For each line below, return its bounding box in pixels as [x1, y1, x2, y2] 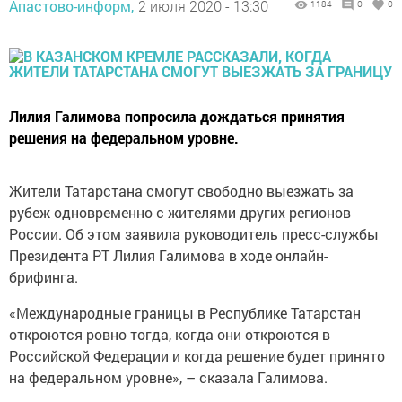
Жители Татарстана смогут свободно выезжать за [9, 181, 354, 200]
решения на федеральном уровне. [9, 128, 239, 147]
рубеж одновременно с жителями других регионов [9, 203, 351, 222]
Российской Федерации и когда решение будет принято [9, 346, 385, 365]
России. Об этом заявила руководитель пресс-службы [9, 224, 379, 243]
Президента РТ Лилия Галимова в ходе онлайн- [9, 246, 328, 265]
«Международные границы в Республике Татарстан [9, 303, 361, 322]
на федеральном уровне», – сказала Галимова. [9, 368, 328, 387]
